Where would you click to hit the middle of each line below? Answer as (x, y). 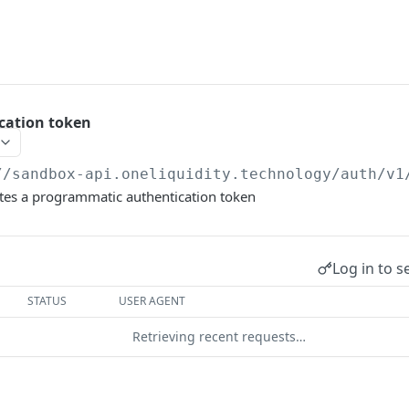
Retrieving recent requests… (219, 336)
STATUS (47, 301)
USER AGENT (152, 301)
